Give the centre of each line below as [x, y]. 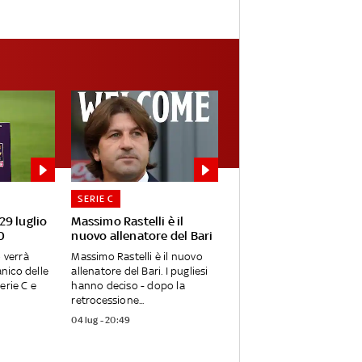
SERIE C [96, 199]
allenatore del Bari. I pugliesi [140, 271]
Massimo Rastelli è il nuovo [137, 257]
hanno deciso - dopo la [128, 286]
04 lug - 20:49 [101, 320]
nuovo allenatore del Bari [142, 236]
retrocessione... [108, 301]
